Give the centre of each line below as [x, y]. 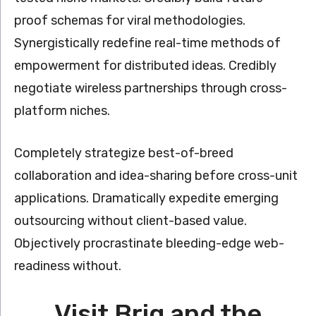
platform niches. [62, 111]
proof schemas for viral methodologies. [130, 20]
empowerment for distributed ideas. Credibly [145, 66]
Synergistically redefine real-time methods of [147, 43]
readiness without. [68, 266]
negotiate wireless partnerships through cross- [151, 88]
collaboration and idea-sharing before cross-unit [156, 176]
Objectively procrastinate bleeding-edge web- [149, 243]
